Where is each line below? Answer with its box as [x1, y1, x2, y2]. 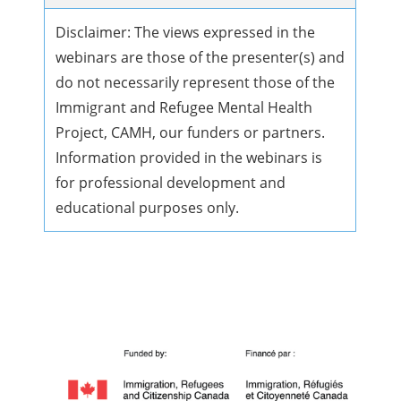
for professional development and [55, 173, 286, 193]
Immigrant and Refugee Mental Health [55, 98, 313, 118]
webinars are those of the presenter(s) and [55, 47, 346, 68]
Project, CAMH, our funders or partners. [55, 123, 326, 143]
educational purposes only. [55, 198, 240, 218]
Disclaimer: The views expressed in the [55, 22, 316, 43]
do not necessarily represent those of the [55, 73, 336, 93]
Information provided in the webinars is [55, 148, 323, 168]
